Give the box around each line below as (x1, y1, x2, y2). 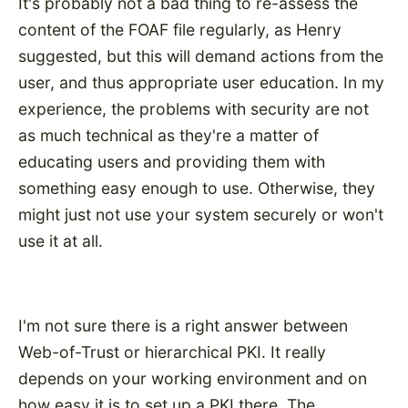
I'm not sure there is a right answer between (18, 316, 348, 336)
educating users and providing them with (18, 152, 325, 172)
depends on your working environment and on (18, 369, 367, 389)
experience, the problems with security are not (18, 99, 369, 119)
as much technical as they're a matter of (18, 126, 319, 146)
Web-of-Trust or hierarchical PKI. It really (18, 342, 326, 362)
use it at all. (18, 231, 103, 251)
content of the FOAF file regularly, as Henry (18, 20, 342, 40)
